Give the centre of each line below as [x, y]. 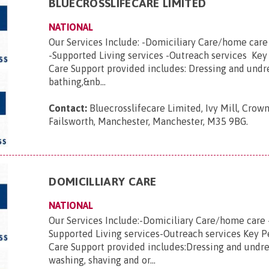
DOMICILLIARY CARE [103, 181]
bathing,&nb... [77, 82]
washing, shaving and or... [102, 260]
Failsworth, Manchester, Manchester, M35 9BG [148, 121]
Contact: [68, 108]
